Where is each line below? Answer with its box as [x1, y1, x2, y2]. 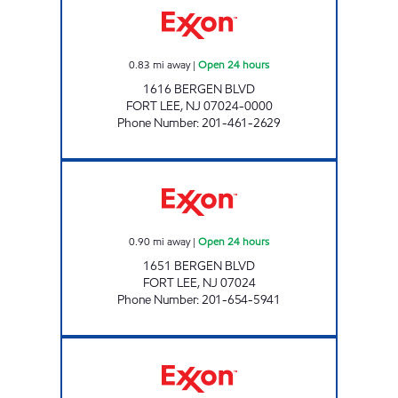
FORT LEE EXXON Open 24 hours [198, 337, 344, 352]
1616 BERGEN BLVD [143, 80, 255, 98]
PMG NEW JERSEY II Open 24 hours [198, 160, 354, 175]
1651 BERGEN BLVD [143, 257, 255, 275]
